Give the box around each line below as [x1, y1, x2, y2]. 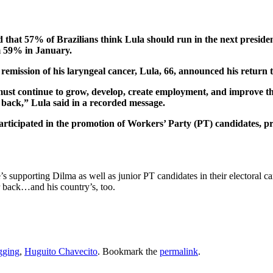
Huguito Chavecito [24, 246, 97, 257]
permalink [160, 246, 198, 257]
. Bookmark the [97, 246, 160, 257]
